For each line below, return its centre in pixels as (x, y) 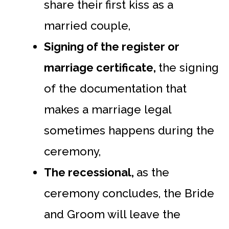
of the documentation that (115, 88)
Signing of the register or (112, 46)
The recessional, (90, 172)
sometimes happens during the (129, 130)
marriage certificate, (101, 67)
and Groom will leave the (112, 214)
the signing (189, 67)
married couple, (87, 25)
